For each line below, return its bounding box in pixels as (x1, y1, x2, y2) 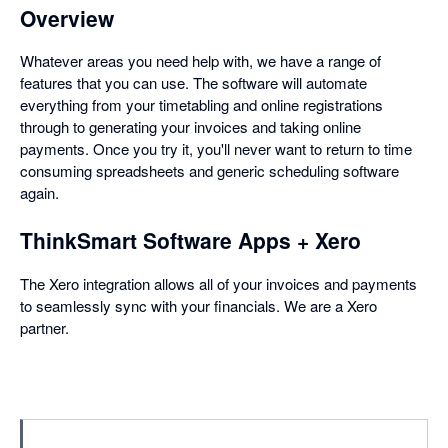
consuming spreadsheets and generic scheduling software (20, 160, 399, 181)
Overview (20, 3, 114, 33)
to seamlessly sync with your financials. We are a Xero (20, 295, 377, 317)
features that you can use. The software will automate (20, 72, 367, 93)
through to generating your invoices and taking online (20, 116, 361, 137)
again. (20, 182, 59, 203)
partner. (20, 317, 69, 339)
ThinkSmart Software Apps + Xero (20, 225, 361, 255)
